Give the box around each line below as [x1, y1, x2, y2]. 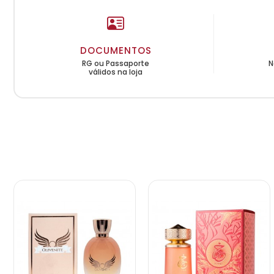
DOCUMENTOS [80, 43, 152, 57]
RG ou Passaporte [82, 57, 150, 68]
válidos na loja [89, 66, 143, 77]
